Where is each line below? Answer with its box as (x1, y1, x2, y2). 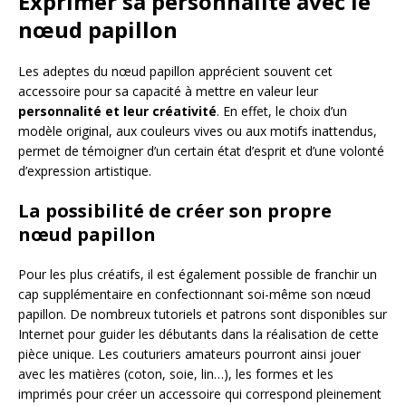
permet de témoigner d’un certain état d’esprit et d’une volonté (18, 142, 384, 160)
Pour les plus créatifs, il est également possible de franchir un (18, 266, 377, 284)
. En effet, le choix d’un (217, 102, 347, 121)
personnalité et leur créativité (18, 102, 217, 121)
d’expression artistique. (18, 162, 151, 180)
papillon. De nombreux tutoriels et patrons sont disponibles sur (18, 305, 387, 324)
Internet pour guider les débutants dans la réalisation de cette (18, 325, 379, 343)
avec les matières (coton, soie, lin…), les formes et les (18, 365, 333, 383)
